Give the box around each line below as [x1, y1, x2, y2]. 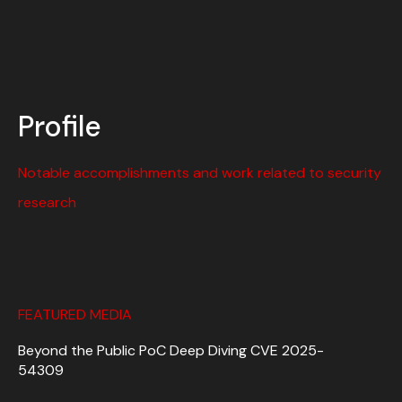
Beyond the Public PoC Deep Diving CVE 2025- [18, 340, 324, 360]
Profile [18, 107, 101, 145]
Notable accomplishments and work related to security [18, 162, 381, 182]
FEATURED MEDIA [18, 304, 132, 324]
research [18, 192, 76, 212]
